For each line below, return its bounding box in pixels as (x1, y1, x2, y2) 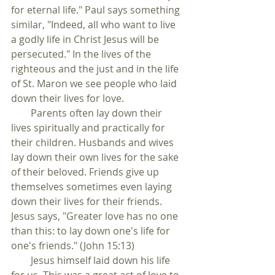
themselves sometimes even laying (11, 180, 174, 193)
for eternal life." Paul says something (11, 3, 182, 17)
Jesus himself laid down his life (11, 254, 172, 267)
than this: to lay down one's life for (11, 224, 172, 238)
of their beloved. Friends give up (11, 165, 161, 179)
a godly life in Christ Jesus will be (11, 33, 161, 46)
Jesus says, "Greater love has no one (11, 209, 180, 223)
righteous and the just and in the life (11, 62, 181, 76)
